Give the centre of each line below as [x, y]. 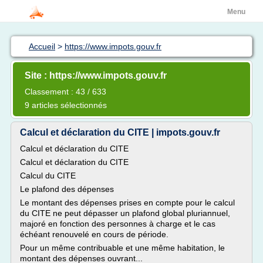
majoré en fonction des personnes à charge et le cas [118, 224]
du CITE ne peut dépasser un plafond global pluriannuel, [125, 213]
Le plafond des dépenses [67, 189]
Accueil [42, 46]
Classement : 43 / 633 [65, 92]
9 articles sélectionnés [66, 105]
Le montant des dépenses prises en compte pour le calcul [127, 203]
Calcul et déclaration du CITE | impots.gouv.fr [120, 132]
